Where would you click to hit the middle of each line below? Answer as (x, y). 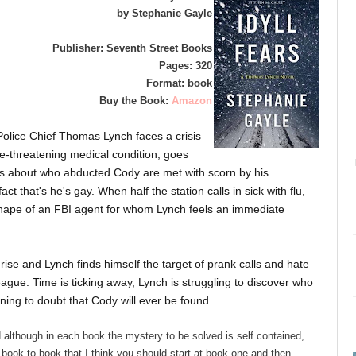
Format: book (179, 83)
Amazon (192, 100)
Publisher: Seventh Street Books (132, 48)
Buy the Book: (135, 100)
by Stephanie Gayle (164, 13)
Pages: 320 (186, 65)
